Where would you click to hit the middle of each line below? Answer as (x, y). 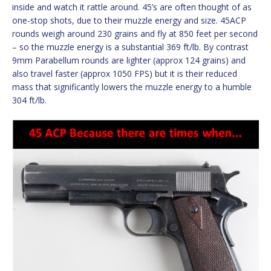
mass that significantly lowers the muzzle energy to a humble (132, 87)
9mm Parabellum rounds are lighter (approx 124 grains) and (129, 60)
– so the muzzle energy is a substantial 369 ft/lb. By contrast (130, 47)
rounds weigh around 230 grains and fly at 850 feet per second (135, 33)
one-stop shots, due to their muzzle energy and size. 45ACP (129, 20)
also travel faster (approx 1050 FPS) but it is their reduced (125, 73)
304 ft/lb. (29, 100)
